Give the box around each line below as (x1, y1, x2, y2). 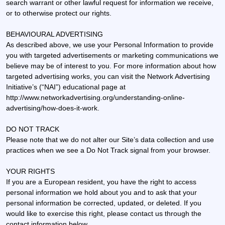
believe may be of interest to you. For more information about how (6, 61, 216, 70)
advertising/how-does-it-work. (6, 103, 99, 112)
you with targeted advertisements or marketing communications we (6, 51, 218, 59)
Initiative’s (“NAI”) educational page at (6, 82, 126, 91)
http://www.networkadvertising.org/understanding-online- (6, 93, 185, 101)
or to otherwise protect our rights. (6, 9, 111, 17)
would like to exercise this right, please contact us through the (6, 209, 201, 217)
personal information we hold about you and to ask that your (6, 188, 197, 196)
